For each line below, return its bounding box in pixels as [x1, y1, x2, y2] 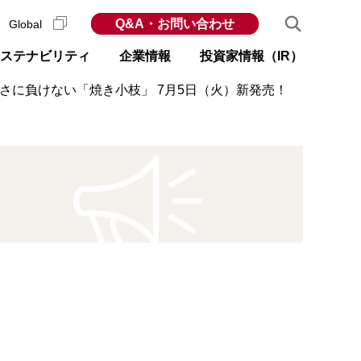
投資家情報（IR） [200, 49, 303, 63]
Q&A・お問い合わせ [115, 17, 234, 31]
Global [9, 18, 45, 31]
